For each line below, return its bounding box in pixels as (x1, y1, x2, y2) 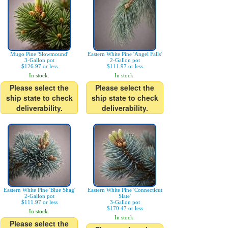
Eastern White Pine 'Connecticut (87, 187, 162, 193)
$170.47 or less (106, 205, 143, 211)
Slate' (119, 193, 131, 199)
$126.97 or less (21, 63, 58, 69)
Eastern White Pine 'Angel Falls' (88, 51, 162, 57)
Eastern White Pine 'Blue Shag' (3, 187, 75, 193)
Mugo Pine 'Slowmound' (10, 51, 68, 57)
